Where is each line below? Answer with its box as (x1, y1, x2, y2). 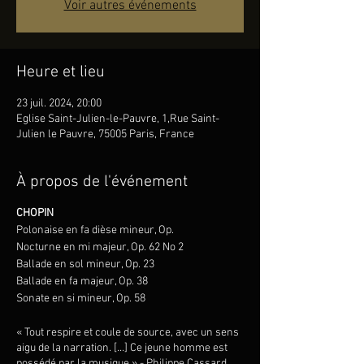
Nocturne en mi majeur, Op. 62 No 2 (16, 240, 184, 254)
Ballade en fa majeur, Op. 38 (16, 275, 148, 288)
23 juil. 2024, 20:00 (16, 97, 102, 110)
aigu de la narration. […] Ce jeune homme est (16, 341, 227, 355)
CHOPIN (16, 206, 54, 220)
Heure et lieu (16, 63, 105, 82)
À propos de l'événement (16, 172, 188, 192)
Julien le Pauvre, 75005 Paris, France (16, 128, 194, 141)
